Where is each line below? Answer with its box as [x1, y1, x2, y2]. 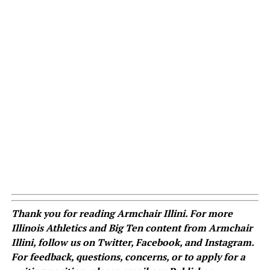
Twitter [96, 236, 131, 250]
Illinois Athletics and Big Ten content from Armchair [11, 221, 253, 235]
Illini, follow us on [11, 236, 97, 250]
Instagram [204, 236, 251, 250]
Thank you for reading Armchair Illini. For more [11, 207, 233, 221]
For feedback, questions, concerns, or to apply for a [11, 250, 245, 264]
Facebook [135, 236, 180, 250]
